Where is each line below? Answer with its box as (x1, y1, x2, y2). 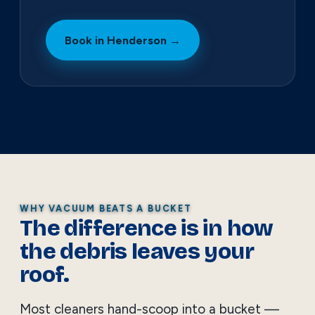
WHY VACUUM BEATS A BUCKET (20, 203, 192, 214)
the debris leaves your (20, 238, 254, 266)
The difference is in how (20, 214, 274, 243)
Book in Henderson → (65, 33, 181, 48)
